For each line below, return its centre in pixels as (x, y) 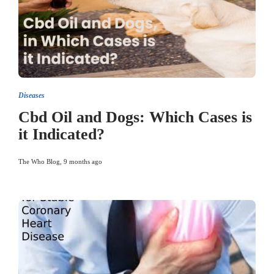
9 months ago (83, 161)
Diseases (31, 95)
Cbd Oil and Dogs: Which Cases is (135, 117)
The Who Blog (39, 161)
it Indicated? (61, 134)
